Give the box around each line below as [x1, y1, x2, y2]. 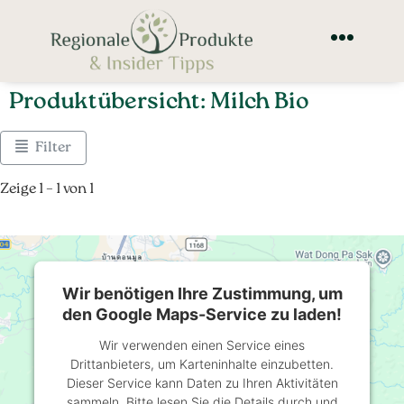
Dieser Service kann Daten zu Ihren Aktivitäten [66, 374, 338, 390]
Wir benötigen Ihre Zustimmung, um [61, 283, 343, 303]
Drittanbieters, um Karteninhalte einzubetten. [70, 355, 334, 372]
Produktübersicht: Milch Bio [9, 90, 309, 114]
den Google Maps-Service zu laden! [62, 304, 342, 324]
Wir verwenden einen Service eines [99, 336, 305, 353]
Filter [34, 140, 71, 155]
